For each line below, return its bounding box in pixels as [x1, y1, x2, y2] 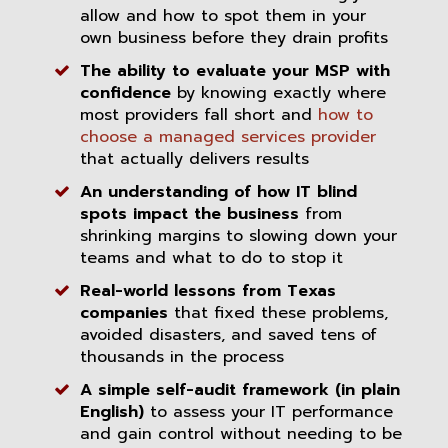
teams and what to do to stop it [80, 245, 343, 270]
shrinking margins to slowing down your [80, 223, 397, 248]
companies [80, 300, 168, 325]
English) [80, 399, 144, 424]
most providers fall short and [80, 102, 318, 127]
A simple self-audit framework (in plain [80, 377, 400, 402]
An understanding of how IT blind [80, 179, 357, 204]
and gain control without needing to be [80, 421, 402, 446]
